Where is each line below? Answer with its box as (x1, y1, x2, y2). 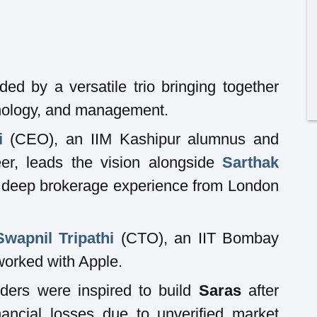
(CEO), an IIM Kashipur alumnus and (10, 129, 279, 148)
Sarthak (222, 153, 279, 171)
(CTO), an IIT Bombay (114, 229, 279, 247)
